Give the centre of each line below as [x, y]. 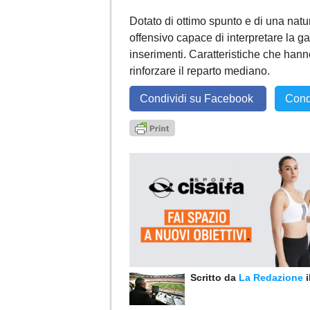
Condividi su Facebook [198, 98]
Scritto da [212, 277]
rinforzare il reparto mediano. [200, 71]
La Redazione [272, 277]
